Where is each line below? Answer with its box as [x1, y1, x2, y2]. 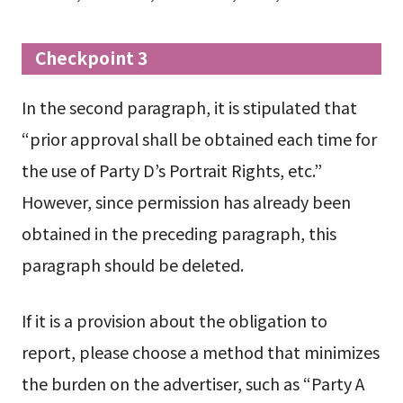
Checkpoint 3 [35, 45, 148, 71]
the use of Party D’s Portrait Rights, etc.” [21, 158, 322, 183]
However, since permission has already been [21, 190, 351, 214]
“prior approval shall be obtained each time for [21, 127, 377, 151]
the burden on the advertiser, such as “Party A [21, 372, 364, 396]
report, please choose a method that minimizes [21, 340, 380, 364]
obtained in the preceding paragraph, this [21, 221, 336, 246]
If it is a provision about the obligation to [21, 309, 327, 333]
